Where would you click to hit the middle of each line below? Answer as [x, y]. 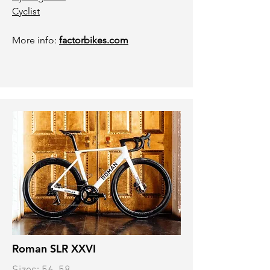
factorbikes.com [94, 40]
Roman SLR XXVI [54, 249]
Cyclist [26, 11]
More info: [36, 40]
